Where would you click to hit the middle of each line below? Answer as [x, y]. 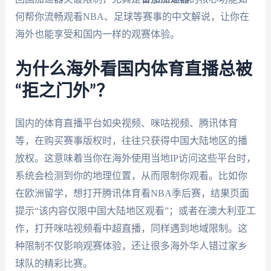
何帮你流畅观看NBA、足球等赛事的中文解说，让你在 [132, 17]
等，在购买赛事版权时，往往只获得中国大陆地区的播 [131, 140]
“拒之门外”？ [64, 91]
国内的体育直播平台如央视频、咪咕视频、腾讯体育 [126, 123]
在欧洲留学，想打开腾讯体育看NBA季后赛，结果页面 [132, 193]
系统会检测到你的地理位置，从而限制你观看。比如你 [131, 175]
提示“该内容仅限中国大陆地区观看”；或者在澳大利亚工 [135, 211]
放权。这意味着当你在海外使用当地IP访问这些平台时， [135, 158]
